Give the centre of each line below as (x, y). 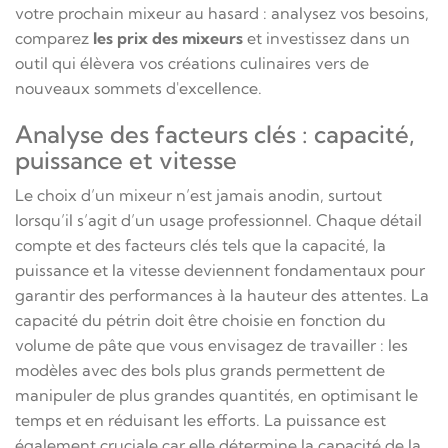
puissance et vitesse (126, 159)
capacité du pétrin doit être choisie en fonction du (200, 319)
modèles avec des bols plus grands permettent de (200, 369)
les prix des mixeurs (168, 37)
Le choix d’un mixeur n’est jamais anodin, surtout (198, 194)
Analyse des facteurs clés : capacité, (215, 133)
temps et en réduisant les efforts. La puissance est (200, 419)
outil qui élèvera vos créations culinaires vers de (192, 62)
